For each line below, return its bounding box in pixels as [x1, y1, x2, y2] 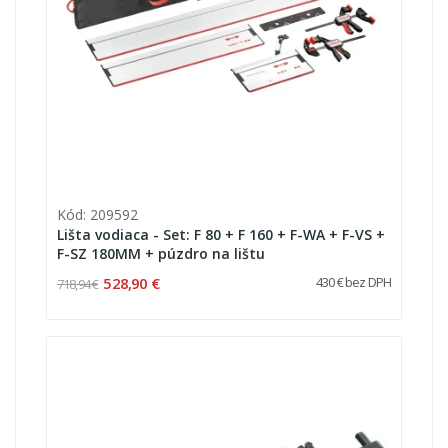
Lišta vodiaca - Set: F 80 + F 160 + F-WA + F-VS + [57, 224, 385, 244]
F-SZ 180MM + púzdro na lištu [57, 243, 265, 263]
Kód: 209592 [57, 204, 138, 224]
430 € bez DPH [315, 273, 391, 291]
